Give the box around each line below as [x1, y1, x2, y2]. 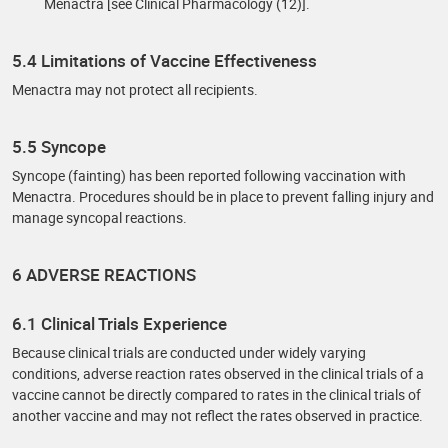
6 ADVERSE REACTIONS [12, 263, 196, 286]
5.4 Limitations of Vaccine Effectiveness [12, 49, 317, 72]
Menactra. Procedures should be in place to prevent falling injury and [12, 187, 434, 206]
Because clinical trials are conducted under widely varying [12, 343, 366, 362]
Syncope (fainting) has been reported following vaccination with [12, 166, 406, 185]
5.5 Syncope [12, 135, 106, 158]
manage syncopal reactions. [12, 208, 187, 227]
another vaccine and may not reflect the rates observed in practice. [12, 406, 423, 425]
